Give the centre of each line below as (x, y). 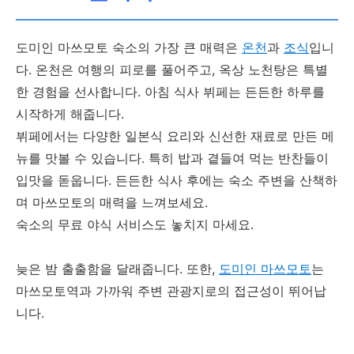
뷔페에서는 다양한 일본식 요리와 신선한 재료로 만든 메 (175, 136)
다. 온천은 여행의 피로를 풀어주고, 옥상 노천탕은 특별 (172, 70)
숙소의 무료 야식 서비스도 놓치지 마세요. (135, 225)
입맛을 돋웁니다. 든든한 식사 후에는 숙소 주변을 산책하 (177, 181)
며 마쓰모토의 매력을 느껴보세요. (112, 203)
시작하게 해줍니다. (70, 114)
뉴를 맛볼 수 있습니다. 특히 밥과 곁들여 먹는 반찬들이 (172, 158)
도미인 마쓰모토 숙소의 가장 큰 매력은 (129, 48)
